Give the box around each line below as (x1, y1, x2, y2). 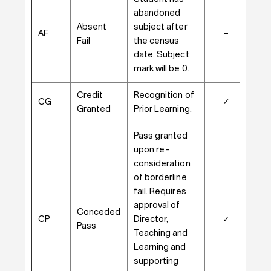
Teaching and (133, 229, 188, 238)
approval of (133, 201, 180, 210)
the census (133, 37, 180, 45)
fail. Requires (133, 188, 186, 196)
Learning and (133, 243, 186, 252)
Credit (76, 91, 103, 100)
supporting (133, 257, 179, 266)
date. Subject (133, 51, 189, 59)
